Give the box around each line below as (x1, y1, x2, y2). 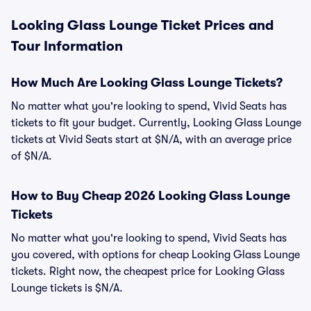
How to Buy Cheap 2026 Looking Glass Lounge (11, 189, 290, 203)
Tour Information (11, 38, 123, 54)
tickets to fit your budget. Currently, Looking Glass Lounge (11, 117, 301, 129)
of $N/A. (11, 150, 52, 162)
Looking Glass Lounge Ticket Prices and (11, 17, 274, 33)
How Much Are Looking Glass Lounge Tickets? (11, 76, 283, 90)
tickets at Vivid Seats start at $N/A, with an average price (11, 133, 292, 146)
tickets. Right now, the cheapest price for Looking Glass (11, 265, 285, 278)
